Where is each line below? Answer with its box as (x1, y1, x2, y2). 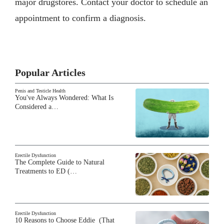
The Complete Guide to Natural (15, 158, 104, 166)
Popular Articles (15, 66, 85, 78)
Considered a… (15, 102, 58, 110)
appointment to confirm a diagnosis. (15, 12, 146, 23)
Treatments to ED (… (15, 167, 77, 175)
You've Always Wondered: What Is (15, 93, 113, 101)
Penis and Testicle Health (15, 87, 65, 93)
